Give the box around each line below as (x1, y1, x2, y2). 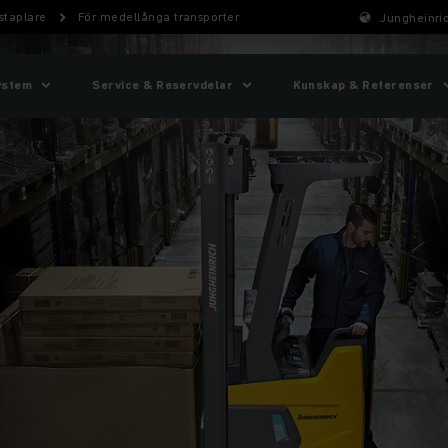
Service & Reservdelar (92, 76, 234, 93)
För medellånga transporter (77, 8, 240, 25)
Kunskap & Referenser (293, 76, 434, 93)
